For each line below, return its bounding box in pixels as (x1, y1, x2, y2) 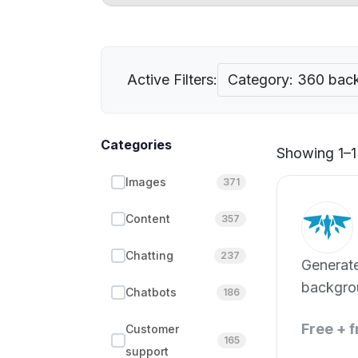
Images (125, 175, 166, 189)
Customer (125, 322, 179, 336)
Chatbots (125, 285, 177, 299)
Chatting (125, 249, 173, 262)
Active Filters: (127, 71, 217, 88)
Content (125, 212, 170, 225)
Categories (101, 137, 172, 153)
